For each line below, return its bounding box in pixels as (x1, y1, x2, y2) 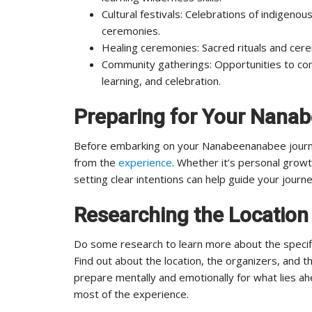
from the (74, 155, 118, 169)
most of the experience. (74, 286, 189, 301)
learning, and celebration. (102, 73, 221, 88)
